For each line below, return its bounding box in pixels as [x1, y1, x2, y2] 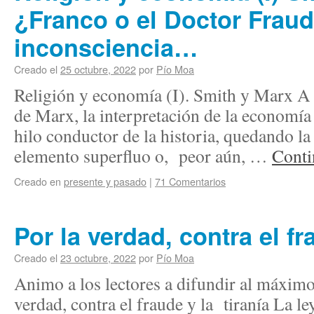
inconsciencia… [14, 29, 198, 64]
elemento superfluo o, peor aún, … [14, 144, 272, 168]
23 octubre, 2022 [60, 250, 136, 265]
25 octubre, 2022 [60, 62, 136, 76]
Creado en [14, 174, 61, 189]
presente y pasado [64, 174, 146, 189]
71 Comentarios [155, 174, 226, 189]
